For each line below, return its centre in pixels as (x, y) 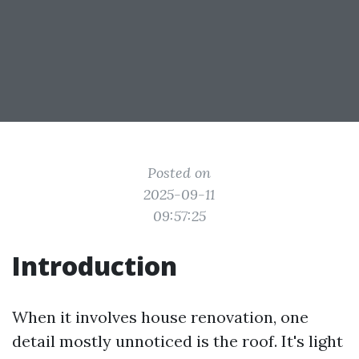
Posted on (179, 173)
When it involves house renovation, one (160, 317)
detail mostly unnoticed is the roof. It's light (177, 341)
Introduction (95, 266)
